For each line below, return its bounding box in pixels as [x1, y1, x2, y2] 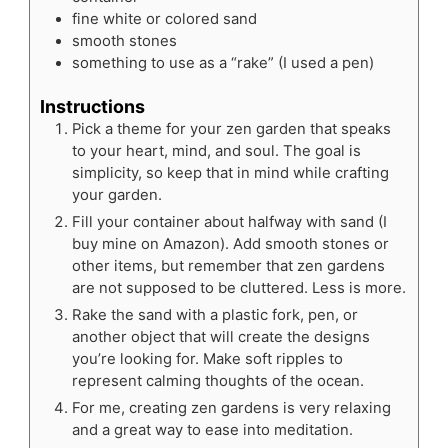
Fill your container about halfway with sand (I [71, 213, 387, 232]
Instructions [39, 96, 145, 118]
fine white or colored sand [71, 9, 257, 28]
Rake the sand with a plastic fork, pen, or [71, 306, 358, 325]
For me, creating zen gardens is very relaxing [71, 399, 391, 418]
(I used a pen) [277, 53, 374, 72]
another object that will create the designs [71, 328, 370, 347]
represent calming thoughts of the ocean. [71, 372, 364, 391]
